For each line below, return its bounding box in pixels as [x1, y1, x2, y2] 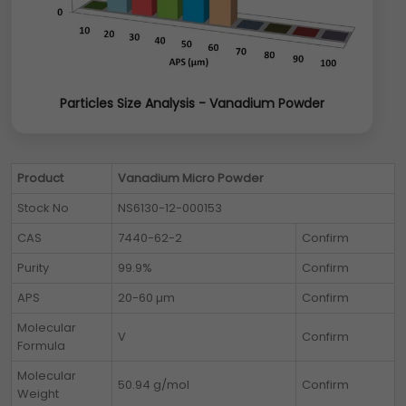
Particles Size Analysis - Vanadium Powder [60, 94, 324, 113]
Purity [17, 259, 49, 277]
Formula [17, 337, 65, 355]
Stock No [17, 199, 69, 217]
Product [17, 169, 63, 188]
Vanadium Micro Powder [118, 169, 264, 188]
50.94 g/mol [118, 376, 189, 394]
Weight [17, 385, 59, 403]
